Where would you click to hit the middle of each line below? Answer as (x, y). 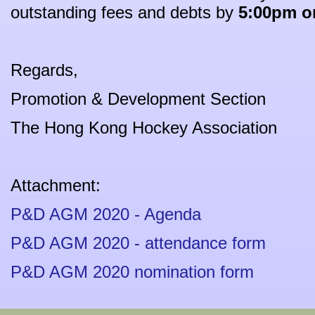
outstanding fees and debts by (124, 12)
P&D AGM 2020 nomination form (132, 272)
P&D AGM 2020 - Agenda (106, 214)
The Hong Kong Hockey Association (144, 128)
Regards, (66, 70)
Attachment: (56, 185)
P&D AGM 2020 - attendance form (138, 243)
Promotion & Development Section (138, 99)
